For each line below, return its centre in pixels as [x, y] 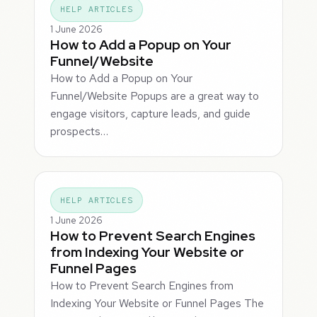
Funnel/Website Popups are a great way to [155, 96]
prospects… [80, 132]
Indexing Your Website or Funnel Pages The [157, 304]
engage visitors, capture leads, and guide [151, 114]
